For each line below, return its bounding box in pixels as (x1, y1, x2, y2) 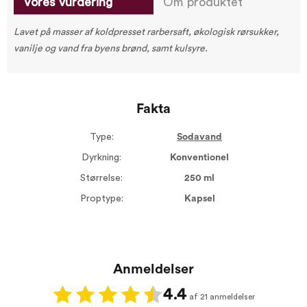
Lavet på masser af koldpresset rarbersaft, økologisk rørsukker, (14, 27, 279, 37)
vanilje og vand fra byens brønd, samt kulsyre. (14, 44, 208, 53)
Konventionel (170, 153, 230, 162)
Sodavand (177, 132, 223, 142)
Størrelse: (80, 173, 123, 183)
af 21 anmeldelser (188, 293, 255, 301)
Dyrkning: (82, 153, 122, 162)
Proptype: (79, 194, 123, 204)
